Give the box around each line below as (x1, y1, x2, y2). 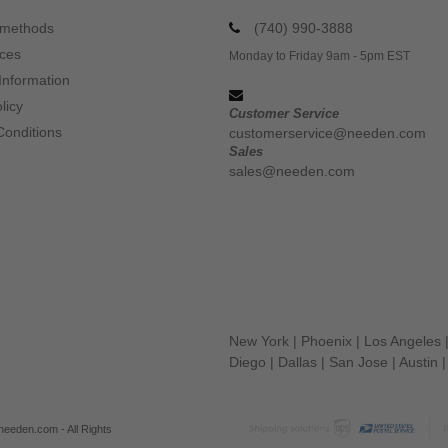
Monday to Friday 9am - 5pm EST (229, 49, 410, 63)
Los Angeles (364, 333, 441, 349)
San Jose (329, 354, 388, 370)
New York (229, 333, 289, 349)
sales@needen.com (229, 163, 355, 179)
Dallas (278, 354, 317, 370)
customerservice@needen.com (229, 125, 426, 141)
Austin (399, 354, 438, 370)
